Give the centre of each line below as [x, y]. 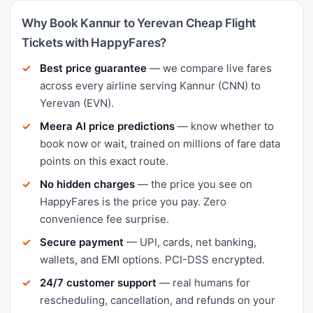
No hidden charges [87, 184]
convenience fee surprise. [104, 219]
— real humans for [203, 282]
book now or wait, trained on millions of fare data [160, 143]
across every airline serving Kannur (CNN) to [150, 85]
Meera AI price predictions [107, 126]
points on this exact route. [104, 161]
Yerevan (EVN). [77, 103]
